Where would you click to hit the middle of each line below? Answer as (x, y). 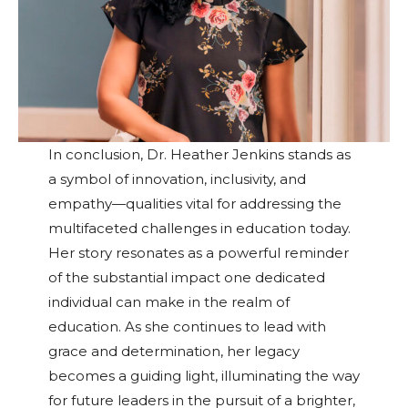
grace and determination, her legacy (173, 352)
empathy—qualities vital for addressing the (194, 204)
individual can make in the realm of (168, 302)
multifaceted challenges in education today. (199, 229)
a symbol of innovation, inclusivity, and (177, 179)
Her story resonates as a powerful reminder (198, 253)
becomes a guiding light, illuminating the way (204, 376)
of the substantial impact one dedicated (186, 278)
